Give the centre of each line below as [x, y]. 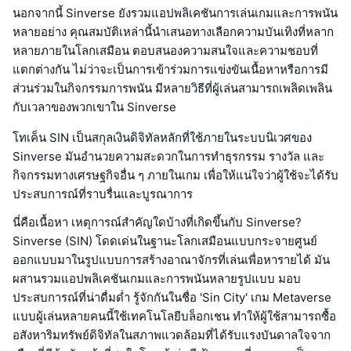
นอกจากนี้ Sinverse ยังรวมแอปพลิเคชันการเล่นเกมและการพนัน [175, 13]
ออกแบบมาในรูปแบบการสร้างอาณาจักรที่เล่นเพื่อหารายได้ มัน [171, 259]
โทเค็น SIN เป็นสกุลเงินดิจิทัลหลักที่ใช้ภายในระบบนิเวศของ [162, 137]
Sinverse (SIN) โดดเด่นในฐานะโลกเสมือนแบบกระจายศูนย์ [165, 241]
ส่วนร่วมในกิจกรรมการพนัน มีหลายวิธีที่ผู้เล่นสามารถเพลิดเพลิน [172, 88]
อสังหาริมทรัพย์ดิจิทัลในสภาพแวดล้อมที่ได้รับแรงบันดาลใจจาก [172, 335]
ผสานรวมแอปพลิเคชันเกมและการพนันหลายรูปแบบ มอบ [157, 278]
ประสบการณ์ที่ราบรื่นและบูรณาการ [103, 194]
